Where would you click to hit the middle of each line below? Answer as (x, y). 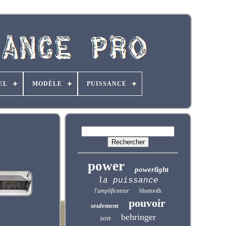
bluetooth (151, 191)
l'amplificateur (112, 191)
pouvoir (147, 203)
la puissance (128, 181)
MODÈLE (47, 84)
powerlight (151, 169)
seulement (104, 206)
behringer (139, 217)
